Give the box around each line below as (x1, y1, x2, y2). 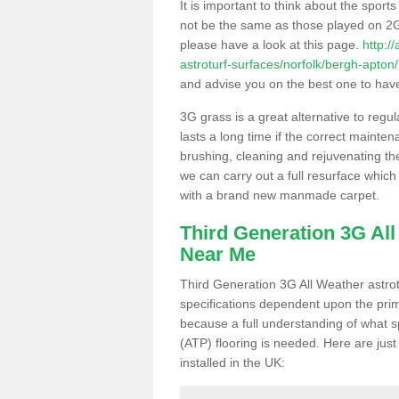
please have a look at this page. (180, 37, 362, 52)
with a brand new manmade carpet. (180, 187, 379, 202)
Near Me (180, 242, 256, 265)
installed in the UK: (180, 354, 285, 370)
